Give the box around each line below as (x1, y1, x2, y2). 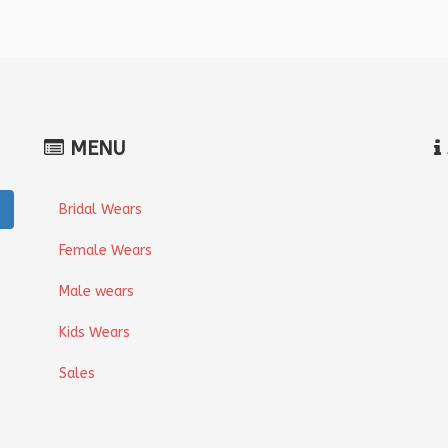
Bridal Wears (59, 201, 142, 219)
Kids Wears (59, 324, 130, 342)
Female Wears (59, 242, 152, 260)
